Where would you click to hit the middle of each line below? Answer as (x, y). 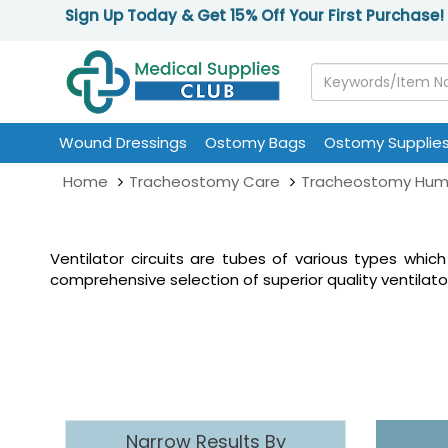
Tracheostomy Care (204, 181)
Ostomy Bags (255, 142)
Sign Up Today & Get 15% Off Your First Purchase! (254, 15)
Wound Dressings (123, 142)
